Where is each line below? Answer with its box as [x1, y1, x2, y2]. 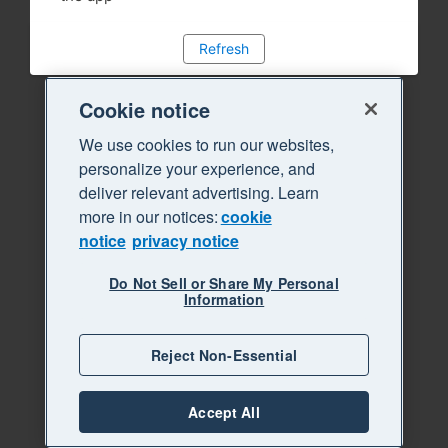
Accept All [188, 402, 260, 422]
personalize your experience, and [78, 157, 315, 180]
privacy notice [131, 229, 239, 252]
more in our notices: [78, 205, 218, 228]
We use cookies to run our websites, [78, 133, 334, 156]
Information [183, 289, 265, 309]
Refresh [199, 39, 249, 57]
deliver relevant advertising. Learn [78, 181, 319, 204]
